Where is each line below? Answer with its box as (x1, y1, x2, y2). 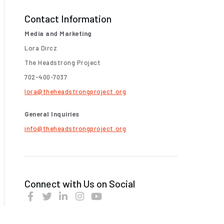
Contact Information (24, 12, 111, 24)
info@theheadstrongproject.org (24, 124, 126, 132)
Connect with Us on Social (24, 177, 135, 189)
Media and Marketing (24, 29, 92, 37)
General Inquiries (24, 109, 79, 118)
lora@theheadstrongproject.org (24, 87, 126, 95)
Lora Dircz (24, 43, 57, 52)
